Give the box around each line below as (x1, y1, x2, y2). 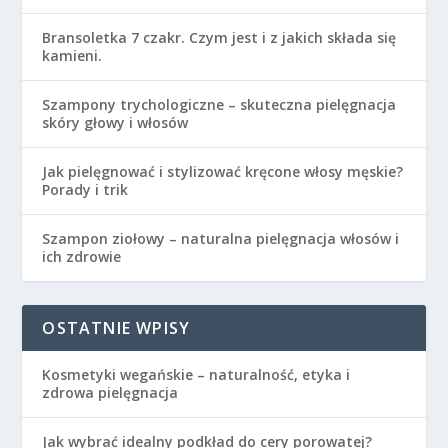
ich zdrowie (42, 247, 122, 267)
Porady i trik (42, 180, 129, 200)
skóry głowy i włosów (42, 113, 189, 133)
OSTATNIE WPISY (42, 317, 191, 340)
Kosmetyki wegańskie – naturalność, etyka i (42, 365, 351, 385)
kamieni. (42, 46, 103, 66)
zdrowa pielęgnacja (42, 383, 179, 403)
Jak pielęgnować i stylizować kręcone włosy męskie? (42, 162, 404, 182)
